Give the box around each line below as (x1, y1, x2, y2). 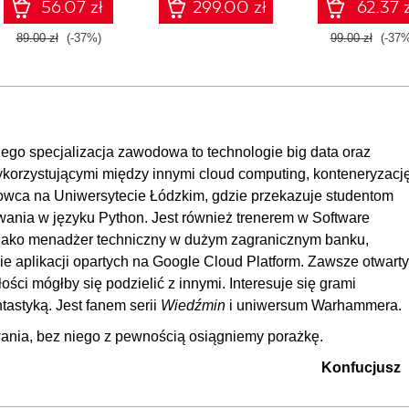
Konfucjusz (321, 359, 401, 375)
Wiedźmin (161, 297, 225, 313)
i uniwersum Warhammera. (225, 297, 402, 313)
